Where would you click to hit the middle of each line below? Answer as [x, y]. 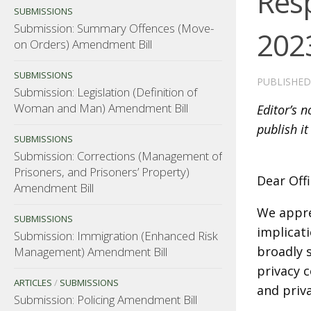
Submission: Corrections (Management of [118, 155]
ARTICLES [33, 282]
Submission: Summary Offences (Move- [114, 28]
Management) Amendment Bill [91, 251]
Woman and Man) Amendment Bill [101, 108]
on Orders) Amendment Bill [83, 44]
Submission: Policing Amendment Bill [106, 299]
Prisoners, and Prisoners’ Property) [102, 171]
